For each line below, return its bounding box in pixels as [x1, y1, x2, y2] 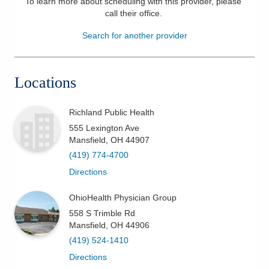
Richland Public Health [69, 107, 154, 117]
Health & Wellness [22, 41, 104, 53]
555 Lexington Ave [69, 122, 139, 133]
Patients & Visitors [22, 11, 104, 23]
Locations [14, 73, 76, 91]
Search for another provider [82, 30, 187, 40]
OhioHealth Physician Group [69, 192, 177, 202]
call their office [104, 8, 160, 18]
